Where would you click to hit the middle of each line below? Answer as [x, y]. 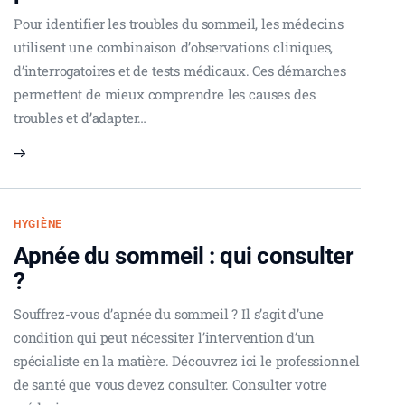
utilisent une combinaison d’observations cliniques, [174, 47]
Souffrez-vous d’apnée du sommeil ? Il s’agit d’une [169, 313]
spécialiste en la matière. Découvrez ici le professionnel [187, 360]
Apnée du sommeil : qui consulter [184, 255]
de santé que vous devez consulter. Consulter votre [170, 384]
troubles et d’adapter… [80, 117]
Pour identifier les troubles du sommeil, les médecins [179, 23]
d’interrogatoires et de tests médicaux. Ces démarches [180, 70]
